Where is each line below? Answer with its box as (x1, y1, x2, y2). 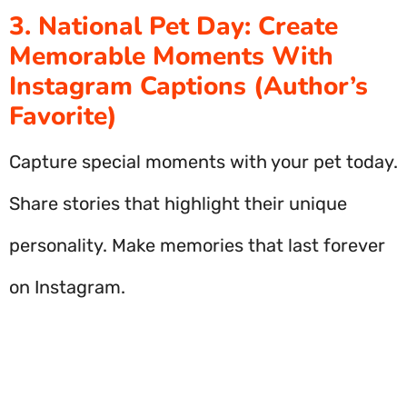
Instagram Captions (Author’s (9, 69, 368, 104)
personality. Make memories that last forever (9, 234, 385, 256)
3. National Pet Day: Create (9, 9, 338, 44)
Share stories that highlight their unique (9, 193, 347, 214)
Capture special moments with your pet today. (9, 151, 398, 173)
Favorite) (9, 99, 117, 134)
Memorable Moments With (9, 39, 333, 74)
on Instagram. (9, 276, 125, 298)
